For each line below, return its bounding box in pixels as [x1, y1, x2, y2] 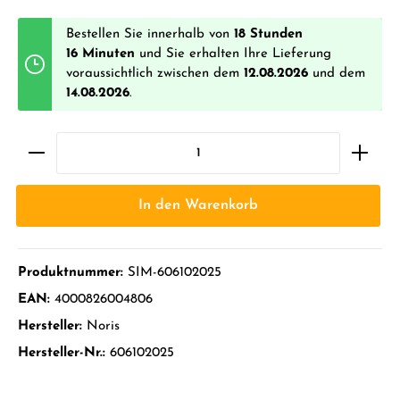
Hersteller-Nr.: [18, 346, 110, 361]
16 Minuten [66, 46, 139, 61]
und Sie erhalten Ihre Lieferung [139, 46, 331, 61]
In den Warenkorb [138, 198, 258, 213]
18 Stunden [234, 27, 303, 41]
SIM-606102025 [128, 266, 221, 280]
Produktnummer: [18, 266, 128, 280]
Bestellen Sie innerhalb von [66, 27, 234, 41]
